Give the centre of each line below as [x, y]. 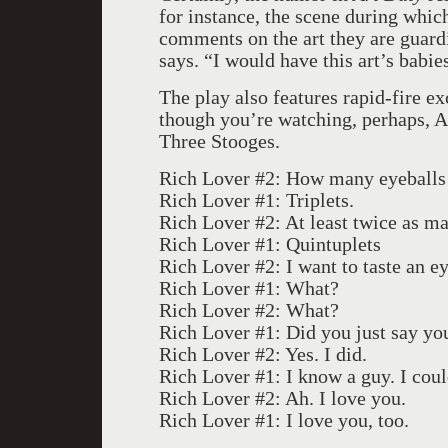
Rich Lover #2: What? [249, 310]
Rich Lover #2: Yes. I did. [263, 354]
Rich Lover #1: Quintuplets [270, 244]
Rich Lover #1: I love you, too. [284, 420]
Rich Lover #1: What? [249, 288]
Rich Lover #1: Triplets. [256, 200]
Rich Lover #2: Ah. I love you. [282, 398]
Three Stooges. [219, 141]
